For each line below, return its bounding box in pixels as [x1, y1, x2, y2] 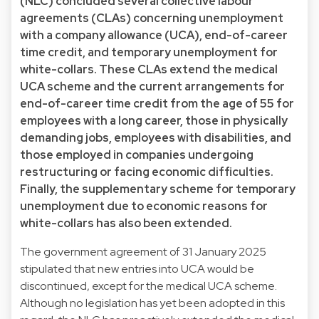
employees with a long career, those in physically [20, 113, 288, 128]
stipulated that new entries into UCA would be [20, 261, 254, 276]
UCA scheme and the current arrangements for [20, 78, 285, 94]
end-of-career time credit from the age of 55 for [20, 95, 294, 111]
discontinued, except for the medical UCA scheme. [20, 278, 277, 293]
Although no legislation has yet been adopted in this [20, 295, 285, 310]
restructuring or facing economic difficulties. [20, 164, 273, 179]
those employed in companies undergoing [20, 147, 253, 162]
